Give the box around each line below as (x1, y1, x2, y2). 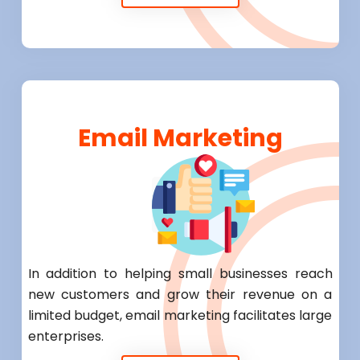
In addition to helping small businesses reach (27, 264, 333, 284)
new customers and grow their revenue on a (27, 285, 333, 305)
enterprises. (27, 327, 104, 346)
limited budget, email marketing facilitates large (27, 306, 333, 325)
